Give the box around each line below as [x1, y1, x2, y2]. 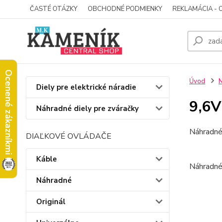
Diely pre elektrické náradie [36, 82, 136, 92]
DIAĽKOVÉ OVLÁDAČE [26, 131, 111, 142]
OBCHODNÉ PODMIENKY [88, 4, 162, 13]
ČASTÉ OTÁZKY [30, 4, 77, 13]
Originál [36, 197, 65, 207]
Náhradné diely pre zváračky [36, 104, 139, 113]
